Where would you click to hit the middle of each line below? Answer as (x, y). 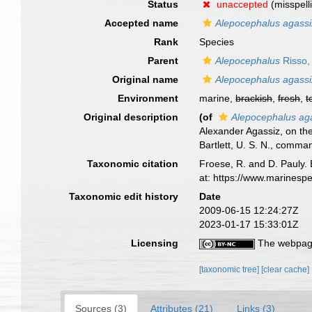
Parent (163, 61)
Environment (148, 98)
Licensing (155, 243)
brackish (254, 98)
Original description (131, 117)
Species (217, 42)
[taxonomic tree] (231, 270)
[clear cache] (286, 270)
